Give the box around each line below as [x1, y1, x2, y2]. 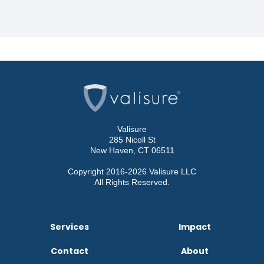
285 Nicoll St [108, 134, 156, 144]
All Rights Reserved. [94, 177, 170, 187]
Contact [51, 245, 88, 257]
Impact [178, 220, 211, 233]
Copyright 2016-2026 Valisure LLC [68, 166, 196, 176]
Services [50, 220, 89, 233]
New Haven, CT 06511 [90, 145, 174, 155]
